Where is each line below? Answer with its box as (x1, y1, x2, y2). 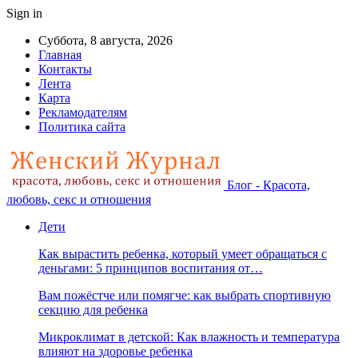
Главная (38, 48, 82, 62)
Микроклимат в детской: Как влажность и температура (38, 330, 340, 344)
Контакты (38, 62, 92, 76)
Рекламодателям (38, 105, 127, 119)
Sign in (6, 6, 42, 20)
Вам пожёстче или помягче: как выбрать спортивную (38, 288, 331, 302)
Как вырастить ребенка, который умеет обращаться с (38, 247, 327, 261)
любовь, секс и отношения (6, 193, 151, 206)
